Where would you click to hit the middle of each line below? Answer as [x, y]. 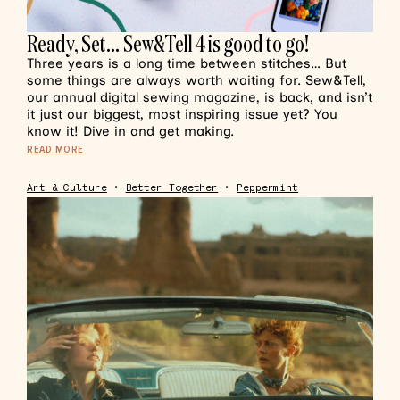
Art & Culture [67, 188]
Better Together [172, 188]
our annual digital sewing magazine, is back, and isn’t [200, 97]
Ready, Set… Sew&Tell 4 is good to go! [168, 43]
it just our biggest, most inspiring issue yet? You [182, 114]
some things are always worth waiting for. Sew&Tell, [196, 80]
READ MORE [55, 150]
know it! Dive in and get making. [130, 131]
